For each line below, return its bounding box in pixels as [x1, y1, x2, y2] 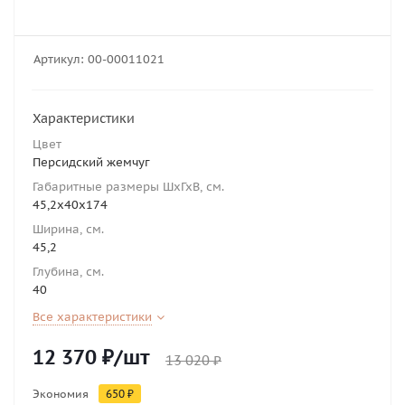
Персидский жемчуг [33, 155, 150, 170]
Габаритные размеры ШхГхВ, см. [37, 179, 224, 194]
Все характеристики [33, 309, 152, 325]
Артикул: [33, 52, 84, 67]
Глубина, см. [37, 264, 104, 279]
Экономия [33, 387, 89, 400]
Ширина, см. [43, 221, 104, 237]
